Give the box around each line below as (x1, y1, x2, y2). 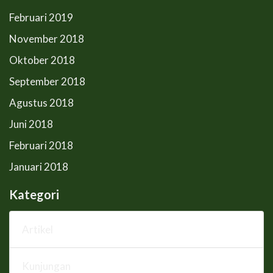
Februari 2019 (9, 10, 73, 24)
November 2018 (9, 32, 84, 45)
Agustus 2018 (9, 96, 74, 109)
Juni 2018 (9, 117, 53, 130)
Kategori (9, 186, 59, 202)
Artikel (22, 222, 53, 236)
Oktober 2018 (9, 53, 75, 66)
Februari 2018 (9, 138, 73, 152)
